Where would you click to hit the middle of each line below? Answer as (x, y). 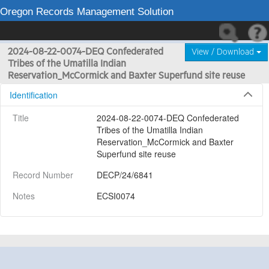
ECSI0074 (116, 196)
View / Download (224, 52)
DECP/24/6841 (125, 175)
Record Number (43, 175)
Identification (34, 95)
